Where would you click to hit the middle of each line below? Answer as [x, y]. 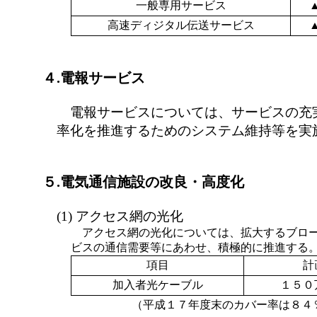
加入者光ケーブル [157, 285]
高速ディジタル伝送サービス [181, 25]
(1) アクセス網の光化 [120, 216]
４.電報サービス [94, 78]
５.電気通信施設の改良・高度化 [143, 182]
